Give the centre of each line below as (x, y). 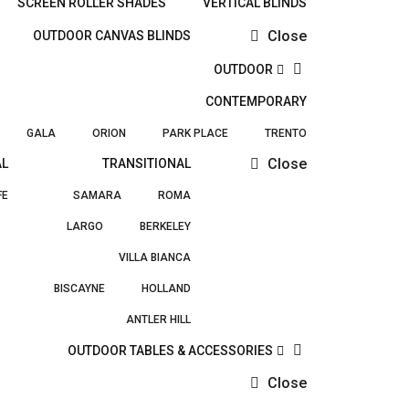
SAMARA (97, 195)
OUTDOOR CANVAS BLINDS (112, 36)
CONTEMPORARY (256, 101)
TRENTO (286, 133)
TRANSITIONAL (147, 163)
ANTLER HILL (158, 320)
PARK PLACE (195, 133)
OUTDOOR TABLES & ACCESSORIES (170, 351)
